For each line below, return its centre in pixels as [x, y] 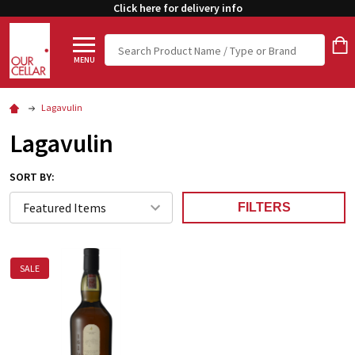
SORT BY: [32, 177]
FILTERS [264, 207]
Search [123, 44]
